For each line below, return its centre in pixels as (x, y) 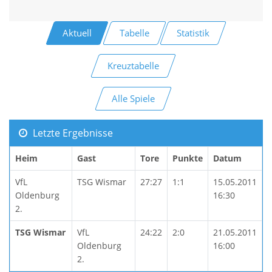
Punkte (188, 158)
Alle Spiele (133, 98)
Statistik (193, 32)
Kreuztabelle (133, 65)
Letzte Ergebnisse (71, 133)
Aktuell (77, 32)
